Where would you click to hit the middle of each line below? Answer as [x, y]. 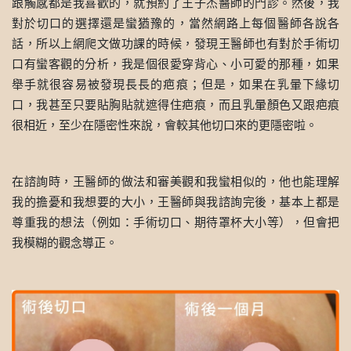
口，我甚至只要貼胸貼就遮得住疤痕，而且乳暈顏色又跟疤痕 [175, 105]
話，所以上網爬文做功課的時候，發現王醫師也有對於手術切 [175, 44]
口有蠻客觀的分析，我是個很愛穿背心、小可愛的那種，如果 [175, 64]
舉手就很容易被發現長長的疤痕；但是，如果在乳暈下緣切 [175, 85]
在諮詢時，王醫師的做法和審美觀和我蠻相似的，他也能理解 [175, 182]
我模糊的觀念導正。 [65, 243]
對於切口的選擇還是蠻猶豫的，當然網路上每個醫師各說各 [175, 24]
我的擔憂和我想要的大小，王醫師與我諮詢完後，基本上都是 [175, 202]
